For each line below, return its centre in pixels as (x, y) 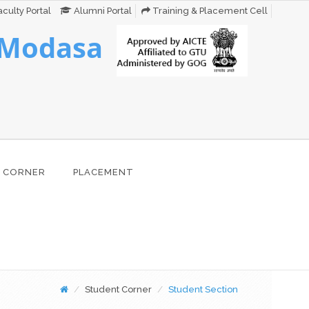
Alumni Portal (102, 11)
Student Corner (118, 289)
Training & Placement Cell (209, 11)
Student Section (203, 289)
